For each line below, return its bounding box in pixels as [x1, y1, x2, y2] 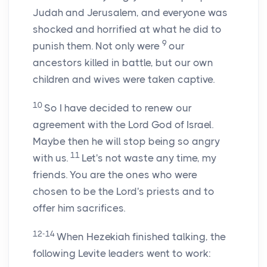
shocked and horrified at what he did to [33, 23, 222, 36]
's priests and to [137, 185, 215, 198]
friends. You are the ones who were [33, 169, 197, 181]
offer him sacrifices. [33, 202, 125, 215]
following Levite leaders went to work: [33, 247, 211, 260]
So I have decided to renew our [44, 102, 192, 114]
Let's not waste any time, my [82, 152, 216, 164]
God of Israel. [149, 119, 213, 131]
